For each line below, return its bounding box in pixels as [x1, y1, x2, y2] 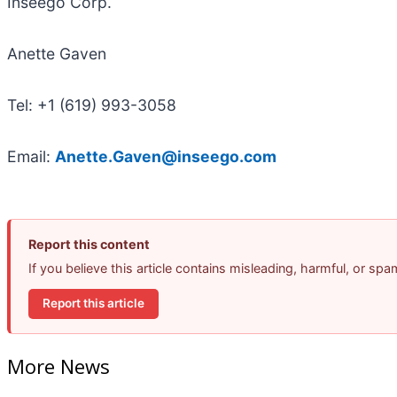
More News [7, 353, 110, 380]
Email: [7, 146, 55, 166]
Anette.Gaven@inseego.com [55, 146, 276, 166]
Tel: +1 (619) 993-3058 [7, 95, 176, 114]
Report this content [28, 236, 150, 252]
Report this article [43, 296, 144, 311]
